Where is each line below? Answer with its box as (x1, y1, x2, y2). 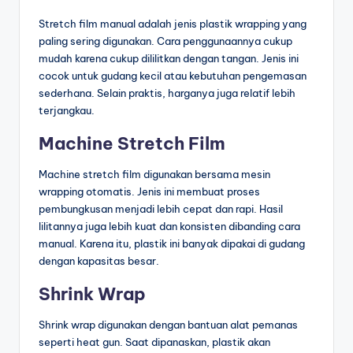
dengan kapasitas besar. (39, 255, 159, 268)
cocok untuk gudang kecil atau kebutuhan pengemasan (39, 69, 307, 83)
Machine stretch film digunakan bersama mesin (39, 168, 270, 181)
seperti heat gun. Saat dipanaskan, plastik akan (39, 336, 270, 349)
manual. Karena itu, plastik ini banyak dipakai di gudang (39, 237, 305, 251)
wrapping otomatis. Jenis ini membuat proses (39, 185, 260, 199)
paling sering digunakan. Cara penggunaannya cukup (39, 35, 292, 48)
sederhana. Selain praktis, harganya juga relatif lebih (39, 87, 295, 100)
